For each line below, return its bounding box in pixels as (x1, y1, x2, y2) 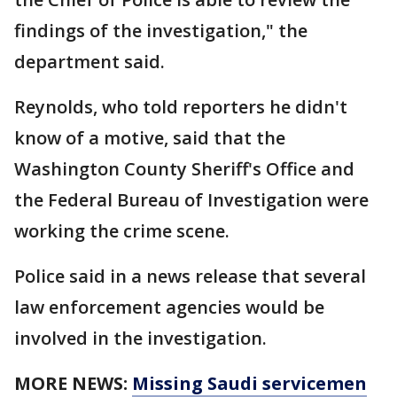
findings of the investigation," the (14, 19, 307, 43)
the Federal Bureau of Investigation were (14, 188, 369, 213)
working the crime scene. (14, 219, 230, 244)
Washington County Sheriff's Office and (14, 157, 354, 182)
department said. (14, 50, 165, 74)
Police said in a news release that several (14, 264, 366, 289)
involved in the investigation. (14, 326, 267, 351)
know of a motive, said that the (14, 126, 285, 151)
